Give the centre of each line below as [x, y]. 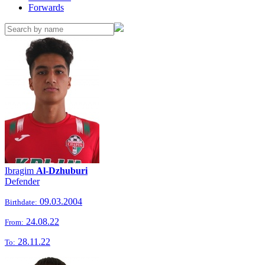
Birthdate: [21, 202]
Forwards [46, 7]
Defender [22, 181]
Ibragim [20, 171]
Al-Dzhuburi [62, 171]
